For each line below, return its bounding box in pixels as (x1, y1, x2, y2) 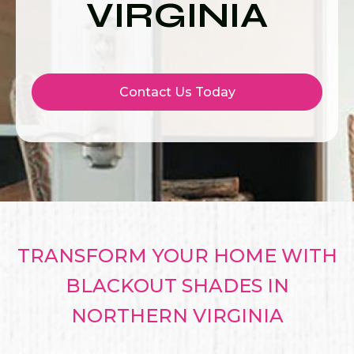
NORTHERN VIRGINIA (70, 304, 284, 327)
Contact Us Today (119, 85, 235, 100)
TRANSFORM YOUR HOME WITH (17, 244, 337, 267)
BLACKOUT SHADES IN (65, 274, 289, 297)
